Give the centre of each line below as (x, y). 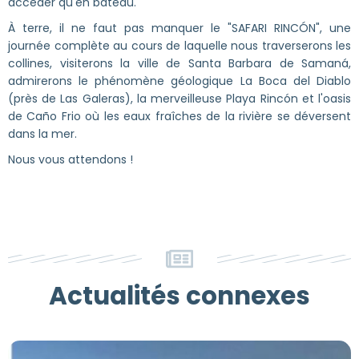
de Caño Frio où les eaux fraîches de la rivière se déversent (179, 116)
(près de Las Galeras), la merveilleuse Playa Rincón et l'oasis (179, 98)
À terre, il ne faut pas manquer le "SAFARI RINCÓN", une (179, 28)
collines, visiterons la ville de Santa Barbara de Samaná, (179, 63)
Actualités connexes (179, 295)
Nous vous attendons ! (71, 159)
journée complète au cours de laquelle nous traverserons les (179, 45)
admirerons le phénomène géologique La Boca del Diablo (179, 81)
